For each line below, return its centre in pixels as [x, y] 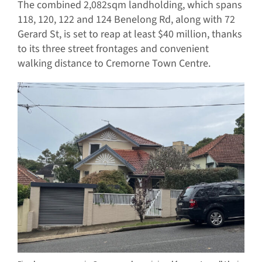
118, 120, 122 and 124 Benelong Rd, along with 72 [126, 20]
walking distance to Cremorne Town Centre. [114, 64]
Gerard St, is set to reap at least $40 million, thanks [130, 35]
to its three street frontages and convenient [113, 49]
